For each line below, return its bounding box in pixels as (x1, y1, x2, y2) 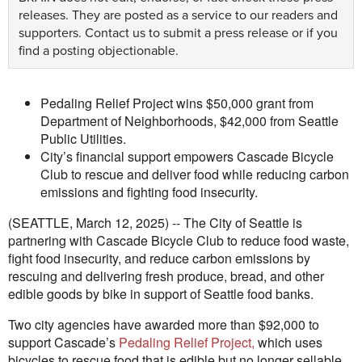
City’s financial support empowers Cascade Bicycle (40, 147, 334, 166)
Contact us (85, 25, 145, 41)
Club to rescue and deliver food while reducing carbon (40, 165, 349, 183)
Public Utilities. (40, 129, 126, 148)
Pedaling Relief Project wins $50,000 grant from (40, 94, 314, 112)
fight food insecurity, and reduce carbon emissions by (8, 249, 310, 267)
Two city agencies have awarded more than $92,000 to (8, 315, 319, 334)
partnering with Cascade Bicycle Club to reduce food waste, (8, 231, 349, 250)
